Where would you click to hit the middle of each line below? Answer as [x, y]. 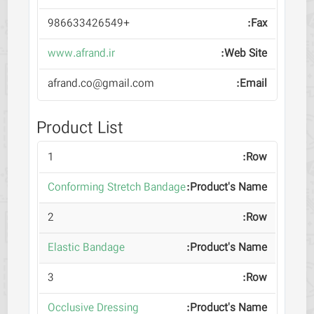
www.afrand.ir [81, 54]
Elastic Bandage [86, 248]
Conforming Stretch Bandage [116, 188]
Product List [80, 129]
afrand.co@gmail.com [101, 84]
